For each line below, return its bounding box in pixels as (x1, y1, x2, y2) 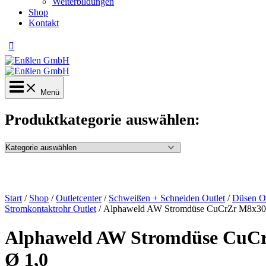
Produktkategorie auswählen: (5, 111, 200, 129)
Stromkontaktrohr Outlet (5, 204, 96, 214)
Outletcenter (56, 193, 102, 204)
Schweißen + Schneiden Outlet (109, 193, 225, 204)
